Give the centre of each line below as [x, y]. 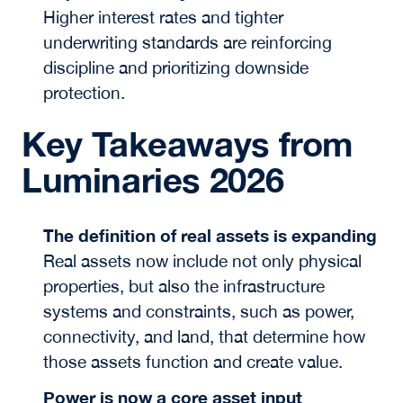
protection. [84, 92]
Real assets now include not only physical [202, 261]
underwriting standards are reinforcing [187, 42]
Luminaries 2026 [152, 179]
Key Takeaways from [187, 143]
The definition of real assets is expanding [210, 236]
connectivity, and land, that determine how [204, 337]
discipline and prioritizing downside [175, 67]
